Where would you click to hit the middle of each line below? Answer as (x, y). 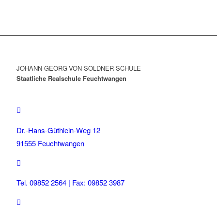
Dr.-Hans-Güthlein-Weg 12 (58, 130)
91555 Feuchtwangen (50, 143)
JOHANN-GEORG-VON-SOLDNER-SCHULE (78, 68)
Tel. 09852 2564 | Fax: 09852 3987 (70, 183)
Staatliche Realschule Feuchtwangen (71, 78)
